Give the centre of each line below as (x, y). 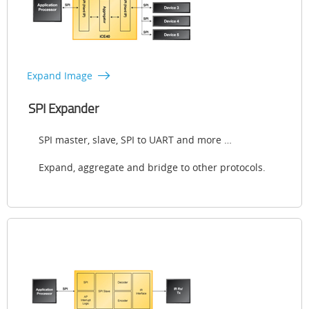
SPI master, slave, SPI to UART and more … (135, 140)
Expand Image (60, 76)
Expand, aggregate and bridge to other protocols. (152, 168)
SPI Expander (63, 109)
